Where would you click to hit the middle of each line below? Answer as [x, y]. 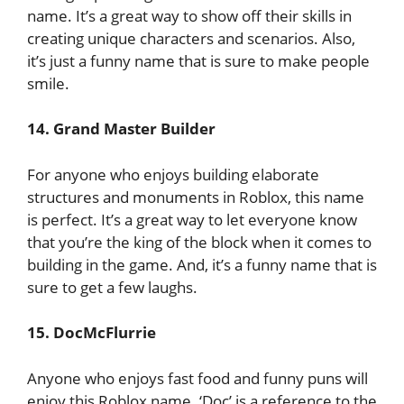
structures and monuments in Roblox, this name [196, 197]
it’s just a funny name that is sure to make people [198, 60]
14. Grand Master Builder [121, 129]
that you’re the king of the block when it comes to [199, 242]
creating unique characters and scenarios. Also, [191, 38]
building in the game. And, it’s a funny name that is [202, 264]
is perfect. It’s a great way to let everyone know [192, 219]
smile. [48, 83]
